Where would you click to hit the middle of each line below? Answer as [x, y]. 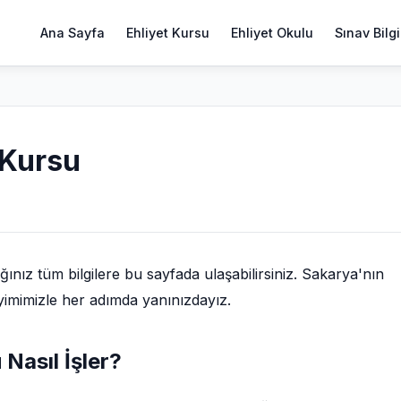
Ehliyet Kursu [168, 32]
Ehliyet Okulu [272, 32]
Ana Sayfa [73, 32]
